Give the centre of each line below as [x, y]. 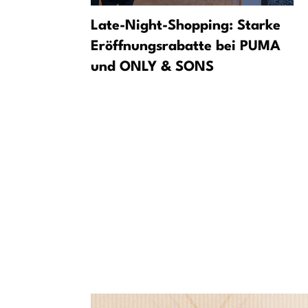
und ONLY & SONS [152, 68]
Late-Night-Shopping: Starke [186, 26]
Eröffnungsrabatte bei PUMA [186, 47]
